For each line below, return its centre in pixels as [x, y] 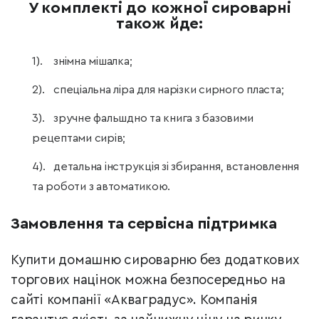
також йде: [159, 24]
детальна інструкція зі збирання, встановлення [176, 167]
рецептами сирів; [79, 138]
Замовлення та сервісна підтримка [143, 224]
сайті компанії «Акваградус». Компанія [134, 300]
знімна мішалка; [93, 62]
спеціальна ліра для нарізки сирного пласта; [169, 90]
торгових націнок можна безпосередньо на [148, 281]
